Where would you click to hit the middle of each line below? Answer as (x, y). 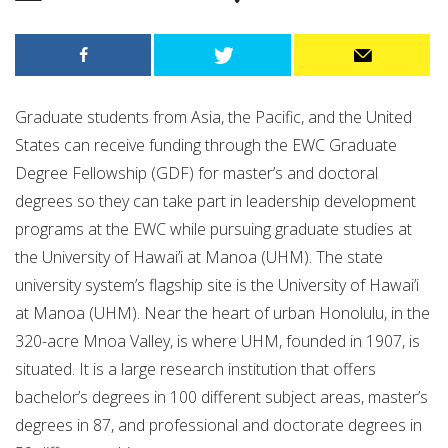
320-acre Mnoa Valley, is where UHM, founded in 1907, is (217, 340)
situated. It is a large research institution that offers (195, 368)
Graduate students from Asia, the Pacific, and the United (213, 116)
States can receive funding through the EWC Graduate (206, 144)
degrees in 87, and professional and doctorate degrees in (218, 424)
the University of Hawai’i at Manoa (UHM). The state (199, 256)
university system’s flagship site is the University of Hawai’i (217, 284)
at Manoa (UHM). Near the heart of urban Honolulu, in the (222, 312)
